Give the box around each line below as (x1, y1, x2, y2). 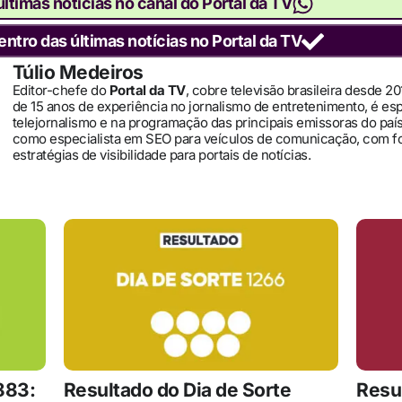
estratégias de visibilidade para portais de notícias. (12, 146, 310, 164)
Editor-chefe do (12, 82, 109, 100)
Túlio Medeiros (12, 61, 144, 84)
